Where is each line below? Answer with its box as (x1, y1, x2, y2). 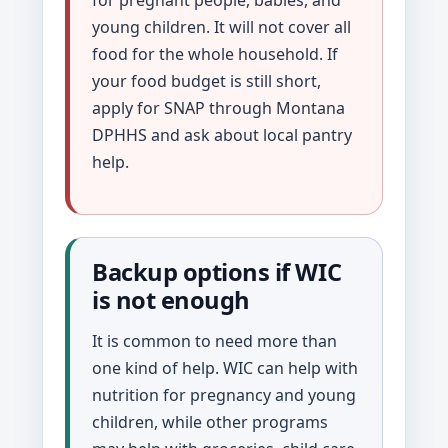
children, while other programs (92, 410, 328, 433)
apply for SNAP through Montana (92, 96, 345, 119)
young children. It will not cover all (92, 15, 351, 38)
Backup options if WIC (92, 255, 342, 288)
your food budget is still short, (92, 69, 321, 92)
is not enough (92, 283, 250, 316)
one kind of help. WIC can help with (92, 356, 358, 379)
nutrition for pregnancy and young (92, 383, 356, 406)
